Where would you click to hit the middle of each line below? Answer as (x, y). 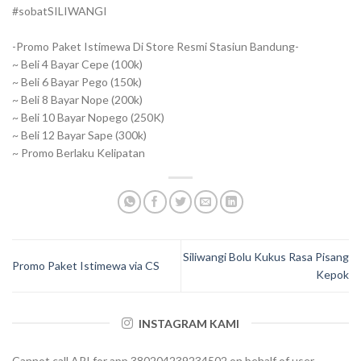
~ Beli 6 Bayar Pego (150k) (77, 81)
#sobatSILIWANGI (60, 10)
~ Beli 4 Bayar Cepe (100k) (77, 64)
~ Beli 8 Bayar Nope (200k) (77, 99)
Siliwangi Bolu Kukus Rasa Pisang (266, 257)
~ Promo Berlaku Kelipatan (79, 152)
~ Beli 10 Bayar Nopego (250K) (88, 117)
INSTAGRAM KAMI (189, 323)
